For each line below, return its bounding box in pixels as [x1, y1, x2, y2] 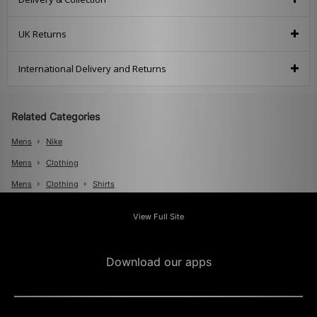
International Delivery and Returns [18, 62, 166, 76]
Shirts [93, 179, 115, 190]
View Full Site [133, 212, 184, 222]
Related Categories [11, 110, 100, 123]
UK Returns [18, 28, 67, 41]
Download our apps [105, 255, 212, 270]
